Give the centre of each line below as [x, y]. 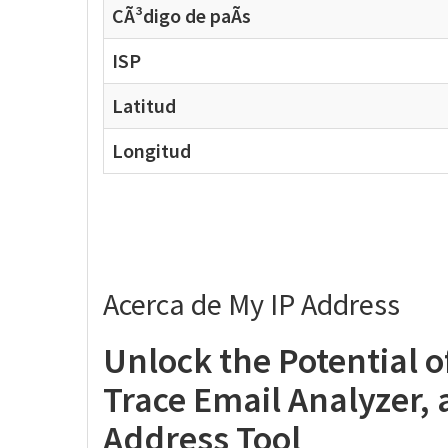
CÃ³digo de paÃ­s [181, 15]
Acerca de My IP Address [251, 304]
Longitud [151, 150]
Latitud [144, 105]
